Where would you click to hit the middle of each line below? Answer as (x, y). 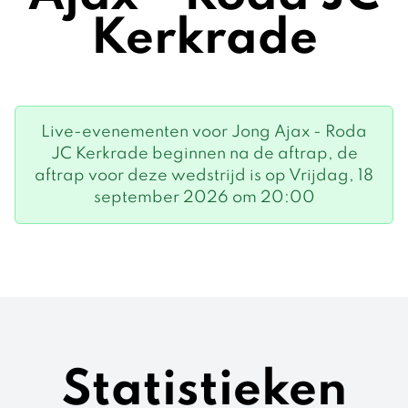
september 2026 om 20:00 (204, 198)
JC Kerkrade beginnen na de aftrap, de (204, 154)
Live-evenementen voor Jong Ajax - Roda (204, 132)
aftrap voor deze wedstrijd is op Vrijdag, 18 (204, 176)
